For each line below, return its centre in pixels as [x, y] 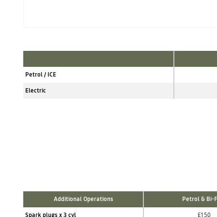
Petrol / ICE [41, 75]
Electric [36, 91]
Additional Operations [84, 199]
